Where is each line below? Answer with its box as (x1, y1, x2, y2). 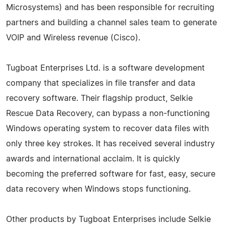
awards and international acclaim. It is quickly (6, 154, 180, 163)
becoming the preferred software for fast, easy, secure (6, 169, 215, 178)
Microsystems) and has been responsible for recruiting (6, 3, 214, 12)
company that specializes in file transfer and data (6, 79, 195, 87)
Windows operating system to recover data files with (6, 124, 209, 133)
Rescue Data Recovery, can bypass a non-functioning (6, 109, 210, 118)
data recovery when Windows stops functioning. (6, 185, 191, 193)
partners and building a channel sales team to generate (6, 18, 217, 27)
